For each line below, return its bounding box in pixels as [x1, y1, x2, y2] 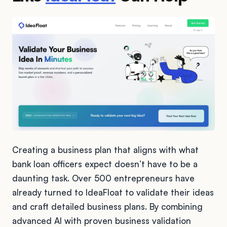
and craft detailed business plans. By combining [12, 201, 203, 212]
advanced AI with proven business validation [12, 215, 191, 226]
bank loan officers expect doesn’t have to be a [12, 158, 198, 169]
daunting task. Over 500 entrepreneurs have [12, 172, 195, 183]
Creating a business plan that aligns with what [12, 144, 199, 155]
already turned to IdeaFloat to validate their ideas [12, 186, 214, 198]
